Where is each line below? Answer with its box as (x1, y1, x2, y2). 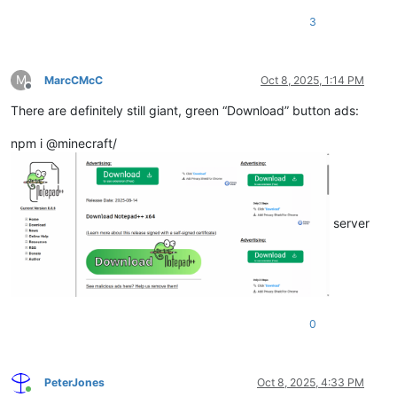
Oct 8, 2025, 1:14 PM (261, 74, 364, 88)
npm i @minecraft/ (11, 136, 117, 152)
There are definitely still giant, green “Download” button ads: (11, 103, 359, 119)
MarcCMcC (44, 74, 103, 88)
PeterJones (44, 376, 105, 390)
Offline (27, 86, 60, 100)
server (330, 215, 370, 231)
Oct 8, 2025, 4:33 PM (257, 376, 364, 390)
